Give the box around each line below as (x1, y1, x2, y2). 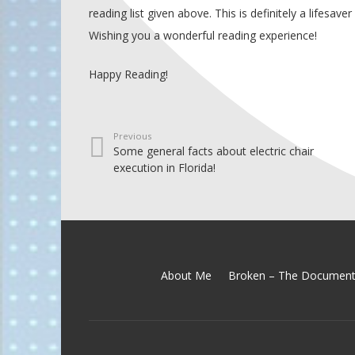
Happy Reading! (89, 67, 168, 82)
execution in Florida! (113, 160, 216, 175)
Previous (113, 130, 151, 142)
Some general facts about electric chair (113, 143, 314, 158)
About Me (161, 268, 212, 283)
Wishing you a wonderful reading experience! (89, 28, 317, 43)
